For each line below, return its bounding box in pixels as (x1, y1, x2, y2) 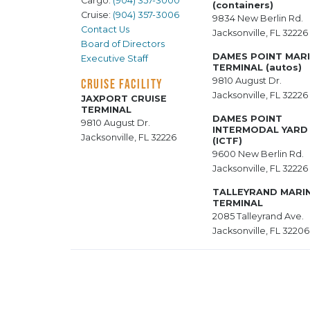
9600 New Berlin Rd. (212, 149, 304, 160)
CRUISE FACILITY (81, 76, 163, 92)
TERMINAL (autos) (212, 62, 302, 73)
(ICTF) (212, 136, 242, 147)
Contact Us (81, 24, 129, 35)
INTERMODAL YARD (212, 125, 308, 136)
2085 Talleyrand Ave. (212, 211, 304, 222)
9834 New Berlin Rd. (212, 13, 303, 24)
